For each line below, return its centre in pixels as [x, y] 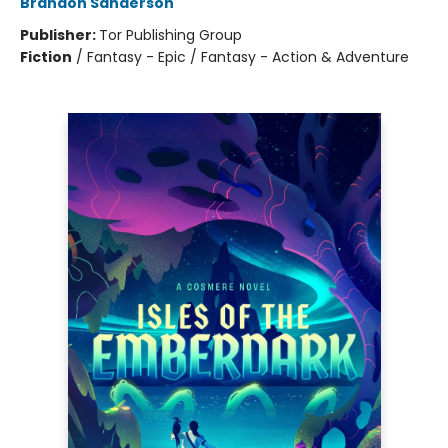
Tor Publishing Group [170, 35]
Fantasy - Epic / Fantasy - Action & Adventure [248, 57]
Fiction [46, 57]
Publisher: [59, 35]
